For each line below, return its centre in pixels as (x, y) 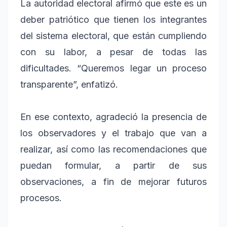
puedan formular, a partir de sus (113, 165)
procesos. (41, 198)
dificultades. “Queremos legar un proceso (113, 68)
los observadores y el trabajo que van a (113, 133)
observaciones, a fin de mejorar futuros (113, 181)
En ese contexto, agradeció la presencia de (113, 117)
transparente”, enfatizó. (69, 84)
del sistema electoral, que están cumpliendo (113, 35)
